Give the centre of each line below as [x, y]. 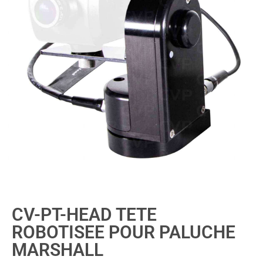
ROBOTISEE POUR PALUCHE [124, 232]
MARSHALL [58, 250]
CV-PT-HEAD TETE [84, 215]
